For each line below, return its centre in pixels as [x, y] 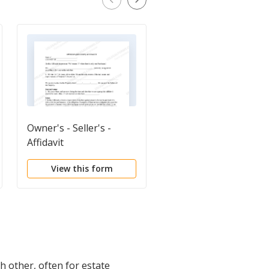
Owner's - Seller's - [69, 128]
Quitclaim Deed [205, 128]
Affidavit [45, 142]
